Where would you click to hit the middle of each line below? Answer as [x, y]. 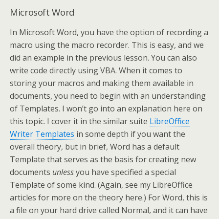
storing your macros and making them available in [102, 83]
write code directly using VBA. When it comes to [96, 70]
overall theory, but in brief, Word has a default [95, 147]
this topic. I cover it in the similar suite [80, 121]
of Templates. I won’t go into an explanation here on [106, 109]
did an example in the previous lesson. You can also [103, 58]
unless [63, 172]
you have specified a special [125, 172]
